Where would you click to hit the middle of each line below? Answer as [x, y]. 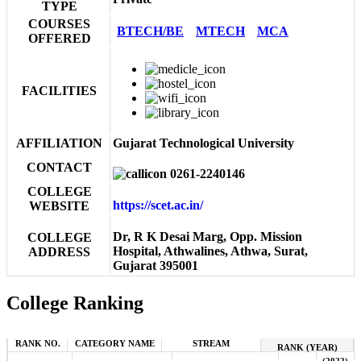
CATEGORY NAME [114, 343]
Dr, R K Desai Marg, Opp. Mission [207, 236]
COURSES [59, 23]
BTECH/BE [150, 31]
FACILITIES [59, 90]
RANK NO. [37, 343]
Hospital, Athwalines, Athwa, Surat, [210, 251]
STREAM [211, 343]
